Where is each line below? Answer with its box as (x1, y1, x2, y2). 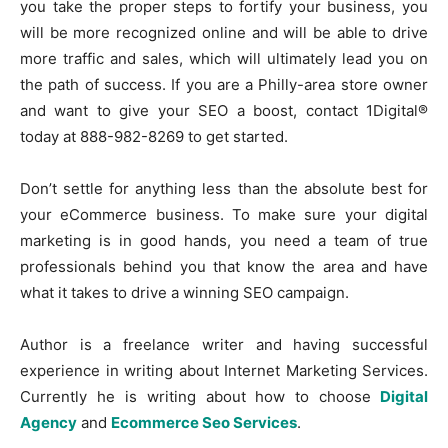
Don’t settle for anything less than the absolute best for (20, 178, 428, 198)
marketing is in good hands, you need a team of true (20, 230, 428, 250)
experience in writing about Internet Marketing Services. (20, 360, 428, 380)
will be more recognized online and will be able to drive (20, 22, 428, 42)
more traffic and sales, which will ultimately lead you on (20, 48, 428, 68)
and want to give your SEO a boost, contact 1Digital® (20, 100, 428, 120)
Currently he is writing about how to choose (20, 386, 372, 406)
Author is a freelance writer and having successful (20, 334, 428, 354)
